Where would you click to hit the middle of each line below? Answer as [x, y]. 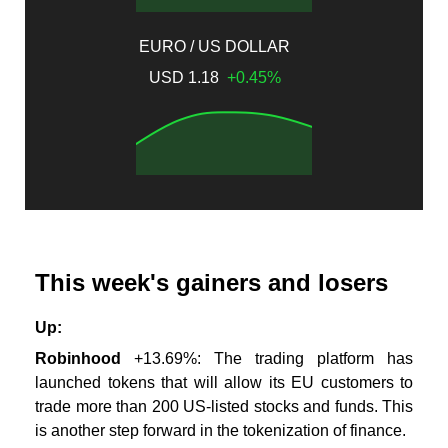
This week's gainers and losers [211, 282]
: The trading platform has [305, 359]
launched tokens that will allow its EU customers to [224, 383]
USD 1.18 [187, 78]
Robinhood [84, 359]
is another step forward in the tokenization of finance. [220, 431]
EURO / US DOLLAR [214, 46]
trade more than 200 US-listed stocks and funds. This [224, 407]
